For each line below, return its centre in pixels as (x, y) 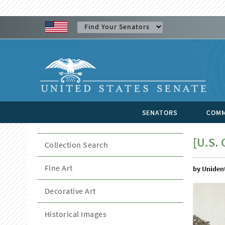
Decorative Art (70, 191)
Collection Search (76, 145)
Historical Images (76, 214)
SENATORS (159, 113)
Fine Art (59, 168)
